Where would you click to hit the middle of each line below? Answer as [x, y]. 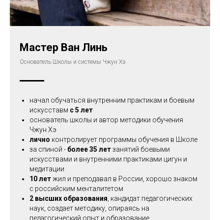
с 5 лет [81, 110]
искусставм [50, 110]
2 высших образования [69, 198]
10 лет [41, 179]
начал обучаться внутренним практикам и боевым [112, 100]
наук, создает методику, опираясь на [89, 208]
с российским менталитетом [76, 189]
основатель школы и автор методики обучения [106, 120]
